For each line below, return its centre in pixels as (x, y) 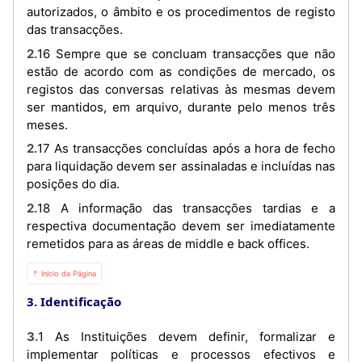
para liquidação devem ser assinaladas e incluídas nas (181, 166)
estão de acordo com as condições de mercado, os (181, 71)
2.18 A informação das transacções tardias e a (32, 208)
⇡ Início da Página (64, 273)
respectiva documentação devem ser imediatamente (181, 225)
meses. (47, 124)
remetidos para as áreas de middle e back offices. (168, 243)
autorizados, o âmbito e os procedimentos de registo (181, 12)
